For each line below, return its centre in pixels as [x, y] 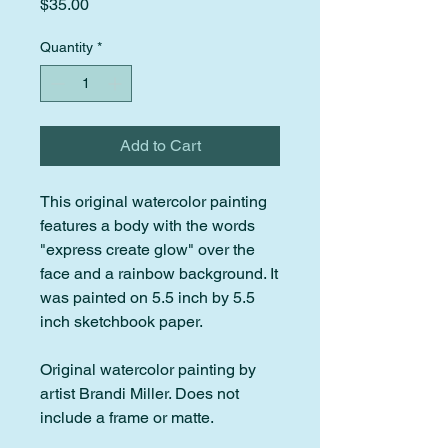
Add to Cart [160, 145]
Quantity [66, 46]
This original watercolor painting [153, 201]
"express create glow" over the [147, 249]
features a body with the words [147, 225]
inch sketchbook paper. [121, 321]
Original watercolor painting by [148, 369]
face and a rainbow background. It [159, 273]
